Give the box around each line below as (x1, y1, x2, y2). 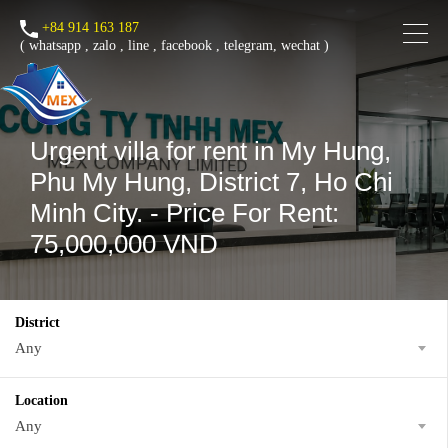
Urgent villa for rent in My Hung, (30, 136, 391, 166)
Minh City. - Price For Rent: (30, 198, 339, 228)
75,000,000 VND (30, 229, 218, 259)
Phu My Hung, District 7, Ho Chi (30, 167, 393, 197)
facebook (161, 38, 212, 53)
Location (15, 393, 68, 408)
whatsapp (29, 38, 81, 53)
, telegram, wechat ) (212, 38, 329, 53)
